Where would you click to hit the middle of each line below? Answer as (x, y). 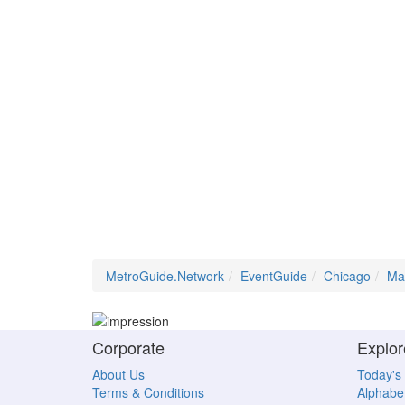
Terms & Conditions (148, 393)
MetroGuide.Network (165, 276)
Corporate (128, 348)
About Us (118, 375)
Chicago (347, 276)
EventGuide (274, 276)
